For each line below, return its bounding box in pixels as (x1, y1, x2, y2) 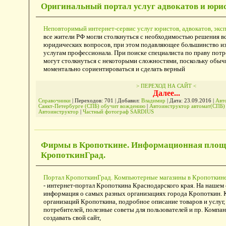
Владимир (141, 97, 165, 103)
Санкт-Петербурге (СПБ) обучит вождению (38, 103, 145, 109)
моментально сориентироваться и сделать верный (43, 65, 185, 73)
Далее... (152, 88, 180, 97)
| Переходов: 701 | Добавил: (70, 97, 141, 103)
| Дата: (165, 97, 184, 103)
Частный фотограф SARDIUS (82, 108, 154, 115)
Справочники (38, 97, 71, 103)
